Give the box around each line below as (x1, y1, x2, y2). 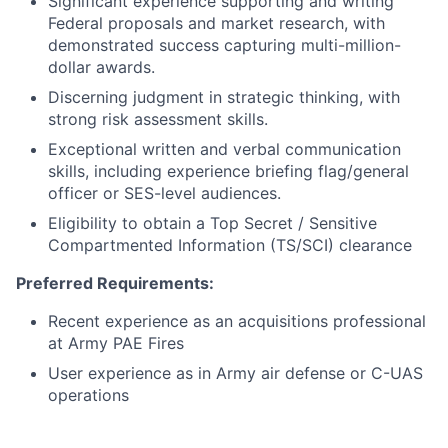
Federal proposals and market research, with (48, 13, 385, 33)
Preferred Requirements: (16, 273, 214, 293)
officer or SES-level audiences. (48, 183, 281, 203)
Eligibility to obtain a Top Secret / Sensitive (48, 213, 377, 233)
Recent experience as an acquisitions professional (48, 311, 426, 331)
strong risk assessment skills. (48, 109, 268, 129)
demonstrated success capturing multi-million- (48, 35, 401, 55)
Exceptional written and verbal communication (48, 139, 401, 159)
